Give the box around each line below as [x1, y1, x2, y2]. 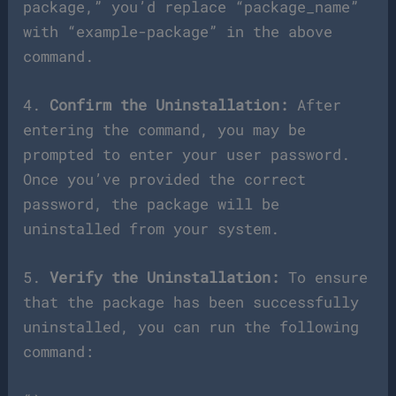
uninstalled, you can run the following [23, 316, 360, 337]
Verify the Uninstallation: [49, 266, 280, 287]
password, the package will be [23, 193, 280, 214]
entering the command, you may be [23, 118, 307, 140]
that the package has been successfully [23, 291, 360, 312]
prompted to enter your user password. [23, 143, 351, 164]
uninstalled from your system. [23, 217, 280, 239]
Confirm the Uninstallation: [49, 94, 289, 115]
